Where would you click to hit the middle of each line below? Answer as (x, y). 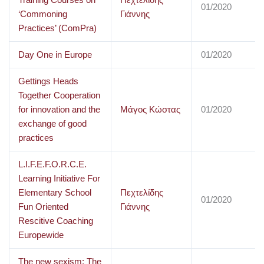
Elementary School (55, 192)
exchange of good (52, 123)
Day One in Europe (55, 55)
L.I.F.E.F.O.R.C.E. (52, 164)
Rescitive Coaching (55, 221)
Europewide (41, 235)
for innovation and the (59, 109)
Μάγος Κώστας (150, 109)
